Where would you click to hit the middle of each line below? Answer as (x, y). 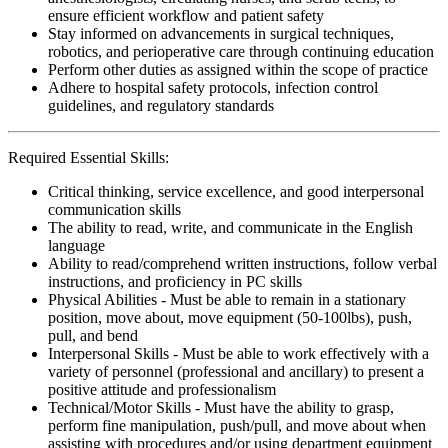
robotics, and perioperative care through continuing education (241, 51)
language (76, 245)
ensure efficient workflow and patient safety (186, 15)
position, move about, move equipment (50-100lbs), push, (230, 317)
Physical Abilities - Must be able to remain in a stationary (227, 299)
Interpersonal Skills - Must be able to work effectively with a (238, 353)
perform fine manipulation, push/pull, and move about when (237, 425)
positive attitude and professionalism (162, 389)
